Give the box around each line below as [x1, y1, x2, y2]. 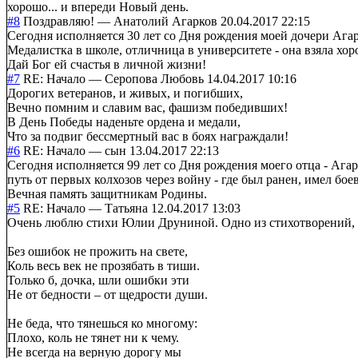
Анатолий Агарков [113, 14, 217, 28]
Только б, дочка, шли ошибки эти [7, 272, 189, 287]
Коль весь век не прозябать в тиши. [7, 258, 200, 272]
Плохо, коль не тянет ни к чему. [7, 330, 179, 344]
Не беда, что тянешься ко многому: [7, 316, 197, 330]
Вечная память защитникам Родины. [7, 186, 207, 201]
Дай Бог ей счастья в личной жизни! [7, 57, 206, 71]
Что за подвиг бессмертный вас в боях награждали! [7, 129, 288, 143]
